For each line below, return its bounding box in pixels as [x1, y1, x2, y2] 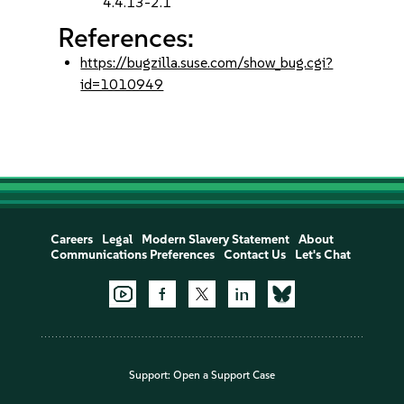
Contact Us [223, 247, 286, 262]
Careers [50, 232, 93, 247]
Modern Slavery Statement [141, 232, 289, 247]
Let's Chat [294, 247, 351, 262]
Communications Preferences [50, 247, 215, 262]
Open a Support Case [173, 369, 275, 382]
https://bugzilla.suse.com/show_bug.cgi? [80, 54, 334, 71]
